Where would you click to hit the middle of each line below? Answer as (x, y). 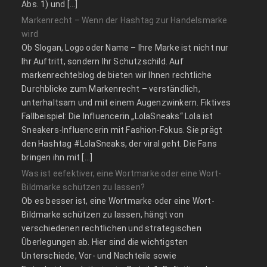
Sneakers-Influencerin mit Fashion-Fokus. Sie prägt (122, 130)
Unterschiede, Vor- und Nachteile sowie (99, 256)
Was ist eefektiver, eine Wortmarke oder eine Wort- (122, 174)
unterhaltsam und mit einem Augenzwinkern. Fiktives (126, 103)
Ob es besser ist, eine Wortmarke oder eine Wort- (118, 201)
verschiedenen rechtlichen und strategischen (111, 229)
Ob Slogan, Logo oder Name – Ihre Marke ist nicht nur (125, 48)
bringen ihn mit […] (57, 158)
